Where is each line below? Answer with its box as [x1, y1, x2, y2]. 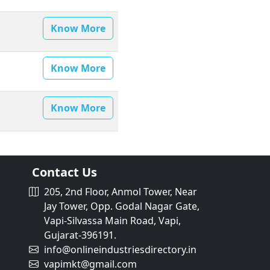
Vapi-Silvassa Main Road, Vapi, [44, 214, 181, 228]
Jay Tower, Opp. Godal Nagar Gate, [44, 199, 199, 213]
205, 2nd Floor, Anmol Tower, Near [42, 185, 197, 199]
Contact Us [32, 164, 97, 181]
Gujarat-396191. [44, 228, 116, 242]
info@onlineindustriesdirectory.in [44, 243, 196, 257]
